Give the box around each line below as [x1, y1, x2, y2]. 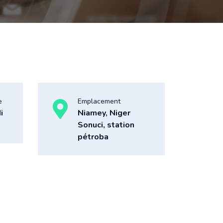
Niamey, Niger [78, 108, 130, 118]
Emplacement [78, 97, 120, 106]
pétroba [78, 131, 109, 142]
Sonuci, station [78, 119, 134, 130]
